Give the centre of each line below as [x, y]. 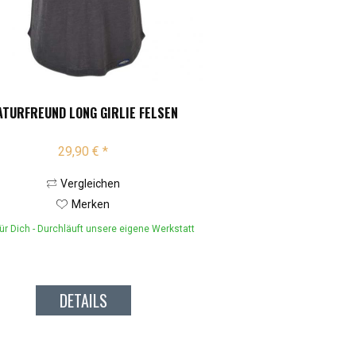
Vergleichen [90, 184]
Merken [91, 205]
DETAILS [83, 301]
